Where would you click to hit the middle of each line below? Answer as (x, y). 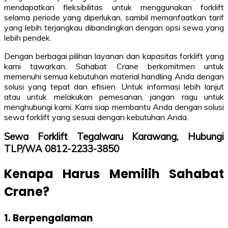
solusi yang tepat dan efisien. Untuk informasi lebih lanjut (114, 86)
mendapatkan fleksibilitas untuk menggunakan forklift (114, 7)
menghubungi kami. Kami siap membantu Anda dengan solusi (114, 107)
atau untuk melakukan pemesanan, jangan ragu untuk (114, 96)
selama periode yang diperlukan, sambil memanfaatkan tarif (114, 17)
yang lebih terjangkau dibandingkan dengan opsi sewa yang (114, 27)
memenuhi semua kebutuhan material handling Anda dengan (114, 76)
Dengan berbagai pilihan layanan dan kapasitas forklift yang (114, 56)
